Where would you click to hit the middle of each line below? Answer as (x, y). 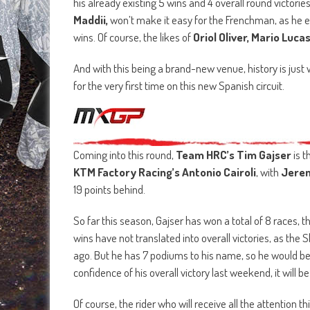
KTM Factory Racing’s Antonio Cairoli (165, 172)
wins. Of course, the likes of (133, 37)
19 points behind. (109, 189)
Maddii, (91, 19)
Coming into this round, (125, 154)
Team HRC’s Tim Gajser (234, 154)
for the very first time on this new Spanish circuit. (179, 85)
